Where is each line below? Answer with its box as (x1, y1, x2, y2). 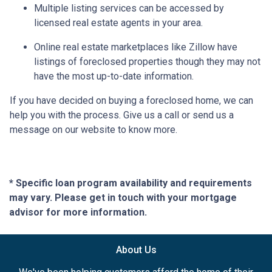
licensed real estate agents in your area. (34, 16, 203, 29)
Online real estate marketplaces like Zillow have (34, 41, 237, 53)
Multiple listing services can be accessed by (34, 2, 224, 14)
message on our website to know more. (10, 123, 177, 135)
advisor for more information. (9, 206, 147, 218)
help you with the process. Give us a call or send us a (10, 109, 234, 121)
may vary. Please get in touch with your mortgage (9, 191, 237, 203)
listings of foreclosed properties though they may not (34, 55, 260, 67)
